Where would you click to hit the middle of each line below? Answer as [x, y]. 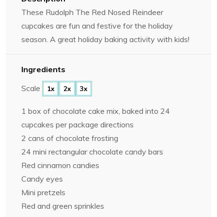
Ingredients [43, 69]
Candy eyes [42, 179]
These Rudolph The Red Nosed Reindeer [92, 12]
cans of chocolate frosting [72, 138]
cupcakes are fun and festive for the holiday [97, 25]
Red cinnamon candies [60, 165]
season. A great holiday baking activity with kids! [105, 39]
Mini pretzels [43, 193]
